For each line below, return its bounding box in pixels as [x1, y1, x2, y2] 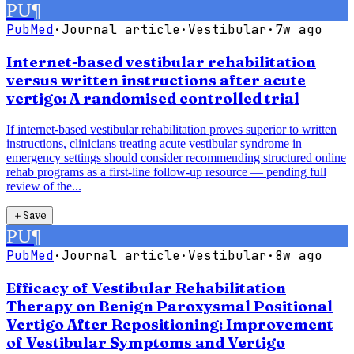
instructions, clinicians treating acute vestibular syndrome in [6, 136, 302, 150]
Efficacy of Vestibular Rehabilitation [6, 278, 286, 297]
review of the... [6, 179, 81, 193]
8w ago [275, 247, 322, 264]
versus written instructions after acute [6, 71, 306, 90]
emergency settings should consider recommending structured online [6, 150, 346, 164]
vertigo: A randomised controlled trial [6, 89, 299, 108]
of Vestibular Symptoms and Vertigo [6, 333, 285, 352]
